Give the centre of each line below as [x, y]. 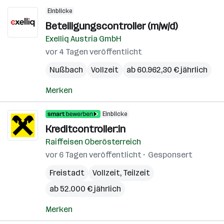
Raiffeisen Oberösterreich [93, 142]
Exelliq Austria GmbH [83, 39]
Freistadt [67, 173]
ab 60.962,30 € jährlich [167, 70]
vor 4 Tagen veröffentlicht [94, 52]
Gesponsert [170, 155]
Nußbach [66, 70]
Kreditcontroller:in [85, 129]
